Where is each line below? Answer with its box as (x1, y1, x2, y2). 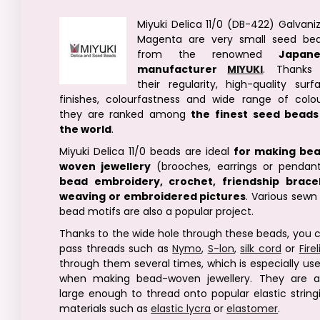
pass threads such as (59, 241, 173, 256)
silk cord (240, 241, 281, 256)
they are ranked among (59, 107, 191, 121)
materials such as (59, 301, 151, 316)
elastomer (226, 301, 279, 316)
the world (59, 122, 112, 136)
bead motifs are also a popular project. (59, 204, 254, 219)
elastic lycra (151, 301, 211, 316)
